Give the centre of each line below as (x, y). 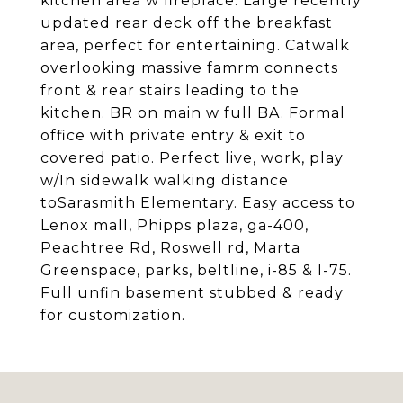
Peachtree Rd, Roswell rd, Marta (170, 248)
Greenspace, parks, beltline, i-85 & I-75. (196, 270)
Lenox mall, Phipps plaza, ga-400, (175, 225)
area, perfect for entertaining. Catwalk (195, 45)
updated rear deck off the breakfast (187, 23)
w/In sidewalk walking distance (165, 180)
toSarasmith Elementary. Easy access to (198, 203)
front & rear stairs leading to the (170, 90)
